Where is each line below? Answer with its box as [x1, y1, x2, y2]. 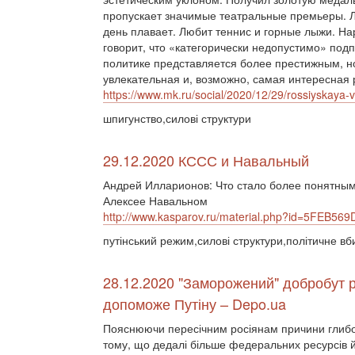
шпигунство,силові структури [103, 110, 251, 126]
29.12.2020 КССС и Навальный [103, 150, 309, 170]
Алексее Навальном [103, 193, 208, 208]
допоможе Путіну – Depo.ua [103, 293, 286, 314]
